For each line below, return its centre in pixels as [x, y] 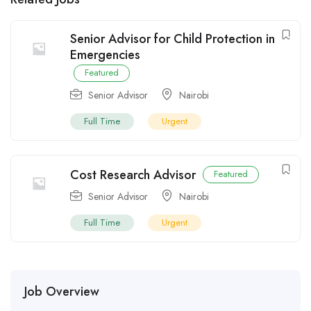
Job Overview [62, 292]
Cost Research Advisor [133, 175]
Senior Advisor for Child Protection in [173, 39]
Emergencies [105, 55]
